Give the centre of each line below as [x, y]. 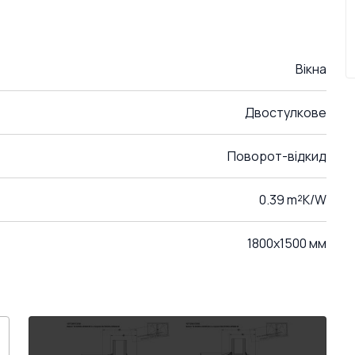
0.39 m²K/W [293, 200]
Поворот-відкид [277, 156]
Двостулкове [286, 113]
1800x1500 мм [287, 243]
